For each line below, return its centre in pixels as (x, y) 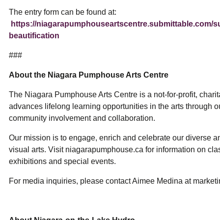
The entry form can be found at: (64, 12)
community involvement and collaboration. (82, 118)
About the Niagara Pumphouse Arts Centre (89, 75)
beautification (34, 36)
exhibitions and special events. (62, 162)
